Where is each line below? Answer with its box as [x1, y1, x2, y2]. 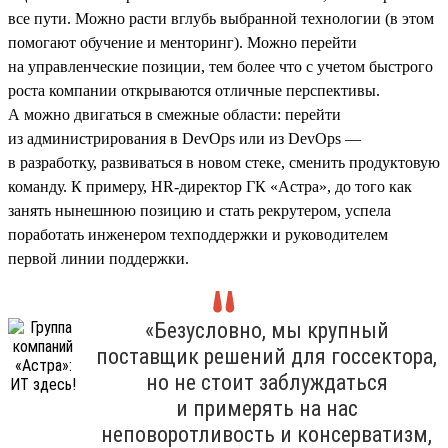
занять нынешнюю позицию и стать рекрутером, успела [8, 201, 391, 219]
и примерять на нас [175, 395, 358, 421]
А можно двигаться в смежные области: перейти [8, 105, 341, 123]
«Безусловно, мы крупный [144, 317, 389, 343]
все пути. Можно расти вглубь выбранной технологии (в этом [8, 9, 434, 27]
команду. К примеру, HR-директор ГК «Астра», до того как [8, 177, 412, 195]
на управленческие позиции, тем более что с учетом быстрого [8, 57, 433, 75]
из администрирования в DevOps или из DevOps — [8, 129, 361, 147]
